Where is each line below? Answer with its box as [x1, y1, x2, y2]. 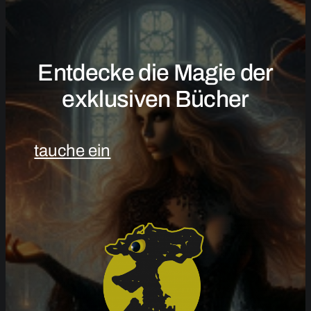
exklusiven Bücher [62, 86, 249, 112]
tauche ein [34, 142, 111, 160]
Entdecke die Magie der [37, 60, 274, 86]
